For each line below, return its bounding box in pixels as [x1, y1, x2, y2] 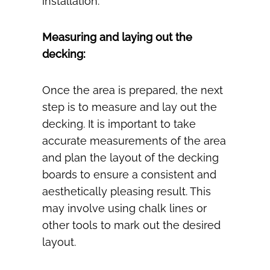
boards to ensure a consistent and [42, 168, 216, 181]
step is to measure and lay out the [42, 101, 217, 114]
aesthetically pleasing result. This [42, 185, 211, 198]
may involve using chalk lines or [42, 202, 207, 215]
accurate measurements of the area [42, 134, 226, 148]
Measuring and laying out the [42, 31, 192, 44]
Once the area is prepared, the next [42, 84, 223, 97]
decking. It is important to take [42, 118, 196, 131]
